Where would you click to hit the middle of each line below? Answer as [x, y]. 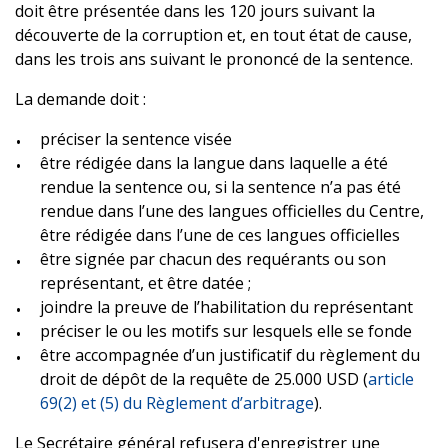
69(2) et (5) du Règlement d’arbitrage [177, 402]
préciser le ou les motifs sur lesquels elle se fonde [226, 330]
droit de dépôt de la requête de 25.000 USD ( [204, 378]
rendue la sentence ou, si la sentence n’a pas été [220, 186]
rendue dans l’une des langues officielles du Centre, [232, 210]
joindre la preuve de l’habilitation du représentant [226, 306]
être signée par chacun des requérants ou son [213, 258]
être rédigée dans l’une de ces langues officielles [220, 234]
